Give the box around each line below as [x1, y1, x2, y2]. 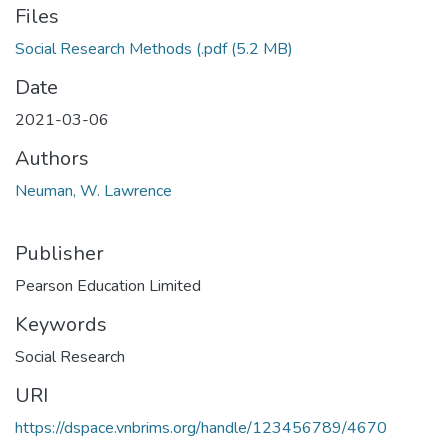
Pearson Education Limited [15, 275, 201, 298]
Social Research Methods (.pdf [15, 38, 231, 61]
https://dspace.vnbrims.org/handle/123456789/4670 [15, 417, 387, 440]
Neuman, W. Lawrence [15, 180, 172, 203]
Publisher [15, 240, 104, 268]
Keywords [15, 311, 107, 339]
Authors [15, 145, 89, 173]
